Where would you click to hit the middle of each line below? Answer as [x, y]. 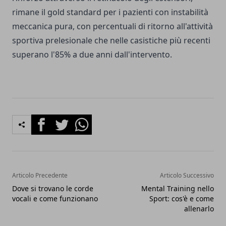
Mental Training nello [178, 189]
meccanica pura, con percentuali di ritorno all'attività [112, 26]
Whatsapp [91, 120]
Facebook [49, 120]
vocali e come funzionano [55, 199]
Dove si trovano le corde [53, 189]
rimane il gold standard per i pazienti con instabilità [110, 12]
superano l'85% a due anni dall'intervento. [92, 55]
